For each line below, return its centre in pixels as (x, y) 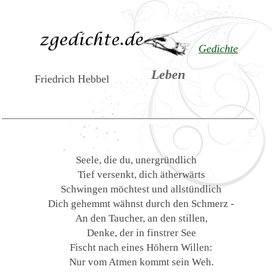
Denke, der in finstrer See (141, 232)
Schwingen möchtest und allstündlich (141, 189)
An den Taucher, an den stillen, (141, 218)
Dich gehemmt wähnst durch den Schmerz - (141, 203)
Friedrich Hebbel (72, 79)
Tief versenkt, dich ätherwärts (141, 174)
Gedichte (219, 48)
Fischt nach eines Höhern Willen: (141, 247)
